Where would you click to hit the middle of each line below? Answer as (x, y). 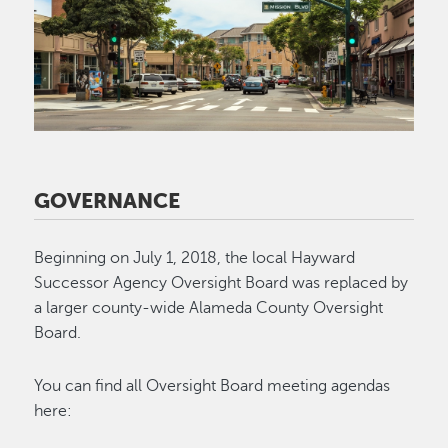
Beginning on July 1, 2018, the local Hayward (195, 258)
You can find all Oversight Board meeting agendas (212, 386)
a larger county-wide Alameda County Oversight (209, 308)
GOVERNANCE (107, 201)
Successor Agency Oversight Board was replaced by (221, 283)
